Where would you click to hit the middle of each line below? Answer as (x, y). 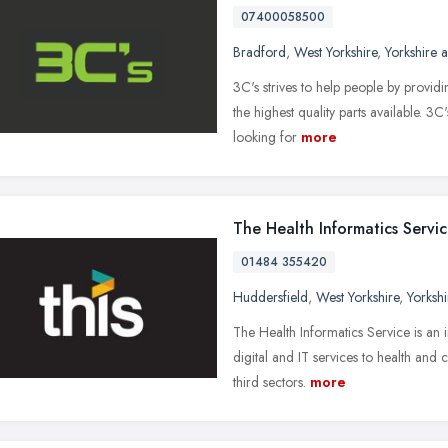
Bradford (259, 51)
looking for (265, 136)
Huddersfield (270, 296)
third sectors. (269, 381)
